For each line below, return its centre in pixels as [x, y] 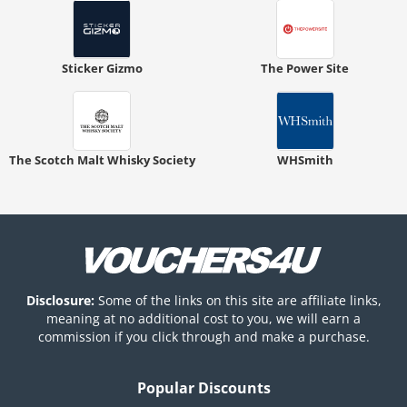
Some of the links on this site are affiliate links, [238, 300]
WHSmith [305, 160]
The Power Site [305, 68]
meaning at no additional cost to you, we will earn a [203, 318]
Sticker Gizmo [102, 68]
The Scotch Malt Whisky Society [102, 160]
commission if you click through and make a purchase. [203, 336]
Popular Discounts [203, 387]
